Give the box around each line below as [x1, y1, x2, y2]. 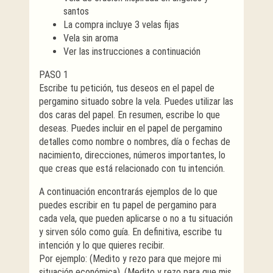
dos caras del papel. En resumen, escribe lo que [39, 108, 220, 121]
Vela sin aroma [63, 32, 118, 44]
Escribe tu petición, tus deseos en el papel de [39, 82, 214, 94]
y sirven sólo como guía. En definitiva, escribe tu [39, 225, 222, 238]
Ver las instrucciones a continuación [63, 45, 200, 57]
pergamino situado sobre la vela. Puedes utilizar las [39, 95, 233, 107]
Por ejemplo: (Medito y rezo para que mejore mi [39, 252, 221, 264]
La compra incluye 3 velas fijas [63, 18, 179, 30]
